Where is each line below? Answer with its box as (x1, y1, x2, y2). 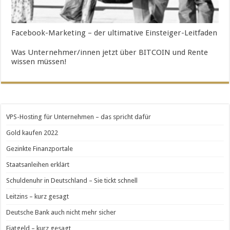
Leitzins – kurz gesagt (6, 193, 69, 201)
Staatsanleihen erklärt (6, 161, 70, 169)
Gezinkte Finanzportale (6, 145, 73, 153)
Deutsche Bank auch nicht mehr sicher (6, 208, 117, 217)
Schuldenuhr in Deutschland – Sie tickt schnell (6, 177, 138, 185)
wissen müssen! (11, 57, 67, 67)
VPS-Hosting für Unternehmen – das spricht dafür (6, 113, 151, 121)
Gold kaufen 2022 (6, 129, 59, 137)
